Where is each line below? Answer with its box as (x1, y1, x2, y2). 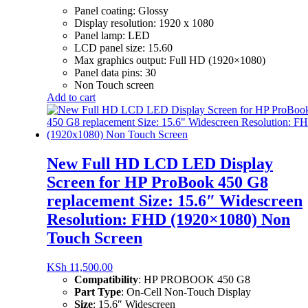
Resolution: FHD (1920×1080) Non (47, 210, 290, 228)
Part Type (74, 285, 121, 298)
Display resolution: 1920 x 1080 (74, 16, 214, 29)
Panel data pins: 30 (74, 66, 156, 78)
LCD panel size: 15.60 (74, 41, 173, 54)
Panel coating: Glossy (74, 4, 168, 16)
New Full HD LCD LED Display (47, 154, 273, 173)
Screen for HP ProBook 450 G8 (47, 173, 268, 191)
